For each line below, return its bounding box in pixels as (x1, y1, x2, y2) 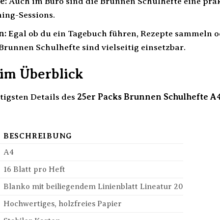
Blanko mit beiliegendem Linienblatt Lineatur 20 (3, 182, 183, 192)
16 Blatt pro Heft (3, 165, 65, 174)
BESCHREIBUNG (3, 132, 72, 141)
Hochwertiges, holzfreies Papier (3, 199, 122, 209)
